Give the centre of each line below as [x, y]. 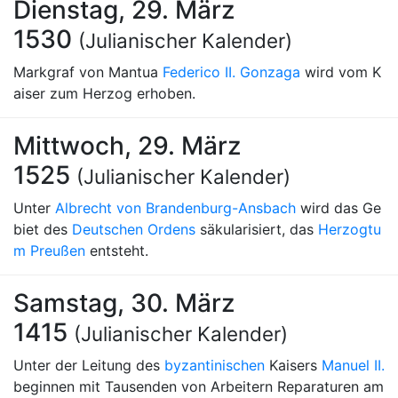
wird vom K [341, 72]
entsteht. [117, 251]
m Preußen [49, 251]
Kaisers [293, 365]
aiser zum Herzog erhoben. [104, 93]
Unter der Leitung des [89, 365]
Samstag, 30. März [124, 303]
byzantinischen [215, 365]
